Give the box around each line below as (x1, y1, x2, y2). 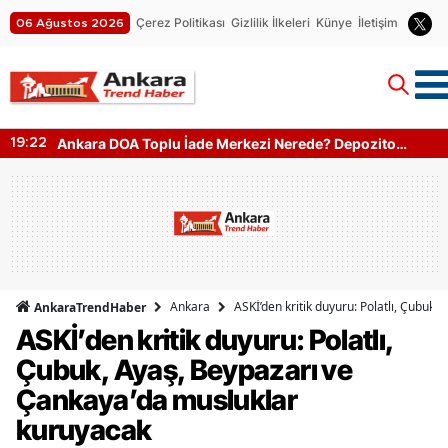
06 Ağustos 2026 (16, 16, 124, 29)
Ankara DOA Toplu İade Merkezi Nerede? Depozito (57, 134, 396, 152)
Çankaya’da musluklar (16, 382, 298, 417)
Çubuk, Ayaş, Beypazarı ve (16, 352, 352, 387)
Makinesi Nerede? (57, 155, 179, 173)
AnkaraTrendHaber (31, 298, 146, 316)
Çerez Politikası (136, 14, 225, 30)
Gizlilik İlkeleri (231, 14, 310, 30)
